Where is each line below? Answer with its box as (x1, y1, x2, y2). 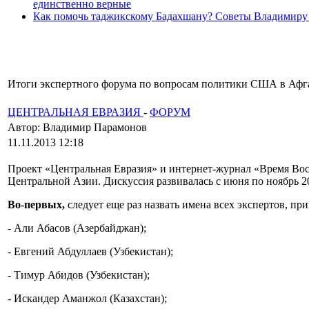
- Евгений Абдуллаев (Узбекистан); (8, 246, 173, 258)
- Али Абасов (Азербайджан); (8, 222, 146, 235)
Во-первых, (8, 199, 68, 211)
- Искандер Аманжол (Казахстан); (8, 292, 167, 305)
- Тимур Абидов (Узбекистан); (8, 269, 150, 281)
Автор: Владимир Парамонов (8, 121, 150, 134)
